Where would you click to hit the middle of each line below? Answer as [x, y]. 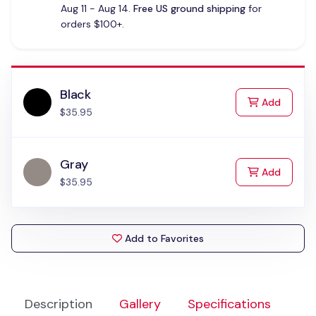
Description [59, 304]
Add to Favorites [164, 238]
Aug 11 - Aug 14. [97, 8]
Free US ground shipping [189, 8]
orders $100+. [92, 24]
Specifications [229, 304]
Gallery [140, 304]
